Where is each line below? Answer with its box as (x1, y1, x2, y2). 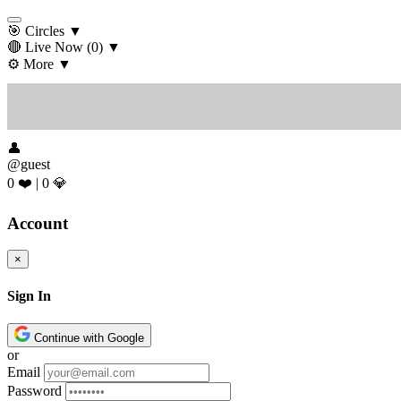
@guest (7, 157, 50, 172)
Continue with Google (34, 330, 144, 345)
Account (7, 213, 68, 233)
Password (7, 382, 62, 398)
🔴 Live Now (7, 39, 83, 55)
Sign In (7, 287, 51, 303)
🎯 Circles (7, 23, 64, 38)
